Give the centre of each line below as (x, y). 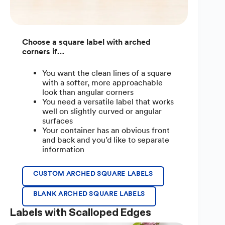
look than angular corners (88, 92)
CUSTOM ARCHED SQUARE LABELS (93, 174)
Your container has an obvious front (106, 131)
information (63, 150)
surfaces (58, 121)
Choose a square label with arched (86, 42)
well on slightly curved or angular (102, 111)
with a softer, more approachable (102, 83)
